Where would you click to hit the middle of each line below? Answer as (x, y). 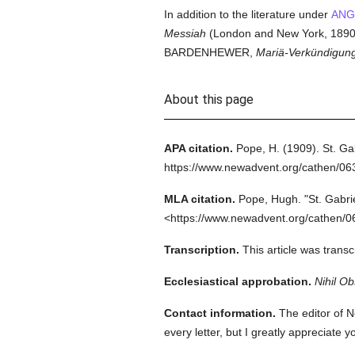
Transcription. (201, 250)
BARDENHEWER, (210, 52)
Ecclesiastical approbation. (237, 281)
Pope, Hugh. (269, 199)
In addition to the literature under (247, 14)
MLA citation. (199, 199)
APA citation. (198, 148)
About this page (208, 99)
